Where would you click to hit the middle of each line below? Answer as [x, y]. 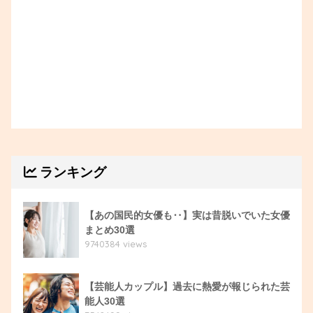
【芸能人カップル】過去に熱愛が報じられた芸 [187, 286]
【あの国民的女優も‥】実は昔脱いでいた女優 [187, 215]
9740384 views [116, 243]
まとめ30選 [110, 230]
